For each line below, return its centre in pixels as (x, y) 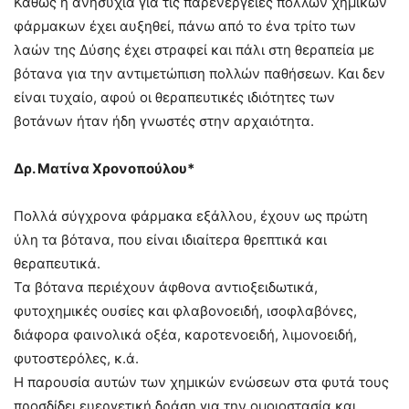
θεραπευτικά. (57, 263)
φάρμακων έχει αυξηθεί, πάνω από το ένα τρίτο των (185, 26)
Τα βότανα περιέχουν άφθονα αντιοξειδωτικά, (166, 287)
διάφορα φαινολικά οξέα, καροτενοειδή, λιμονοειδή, (185, 335)
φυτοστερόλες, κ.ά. (76, 358)
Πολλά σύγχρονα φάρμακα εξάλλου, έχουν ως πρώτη (191, 216)
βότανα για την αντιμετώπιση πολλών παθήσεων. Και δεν (199, 73)
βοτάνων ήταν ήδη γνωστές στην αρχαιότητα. (164, 121)
